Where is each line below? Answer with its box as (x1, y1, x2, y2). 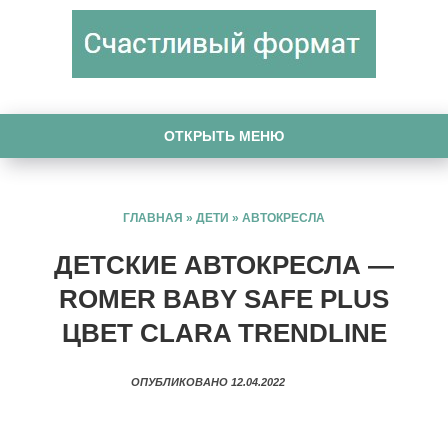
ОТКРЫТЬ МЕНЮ (164, 128, 284, 144)
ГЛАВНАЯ (123, 211, 183, 225)
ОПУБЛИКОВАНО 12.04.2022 (130, 376, 318, 388)
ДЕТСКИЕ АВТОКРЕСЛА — (54, 250, 394, 280)
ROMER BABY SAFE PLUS (59, 284, 389, 314)
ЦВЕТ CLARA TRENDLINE (61, 318, 387, 348)
